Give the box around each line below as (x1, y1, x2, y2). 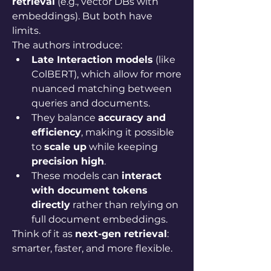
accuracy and (98, 112, 166, 123)
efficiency (31, 126, 81, 138)
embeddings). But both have (12, 10, 152, 22)
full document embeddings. (31, 214, 168, 225)
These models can (31, 170, 122, 181)
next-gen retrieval (75, 228, 167, 240)
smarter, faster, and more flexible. (12, 243, 172, 254)
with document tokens (31, 184, 148, 196)
